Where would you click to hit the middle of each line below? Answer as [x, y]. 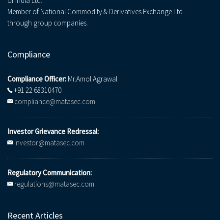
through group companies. [48, 23]
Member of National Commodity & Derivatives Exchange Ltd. [96, 12]
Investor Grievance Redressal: [53, 132]
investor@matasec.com [49, 143]
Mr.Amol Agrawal [92, 79]
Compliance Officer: [37, 79]
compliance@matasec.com [55, 102]
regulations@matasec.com [54, 184]
